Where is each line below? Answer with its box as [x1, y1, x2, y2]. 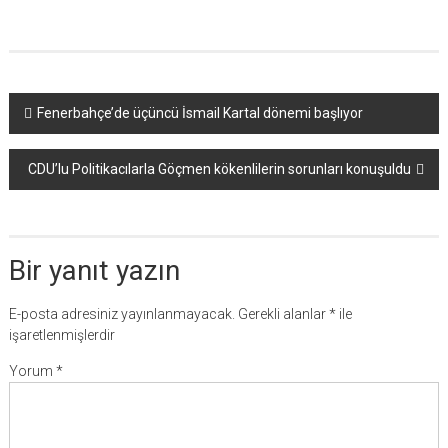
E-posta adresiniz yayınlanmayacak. [8, 306, 235, 323]
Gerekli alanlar [237, 306, 329, 323]
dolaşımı [7, 129, 114, 163]
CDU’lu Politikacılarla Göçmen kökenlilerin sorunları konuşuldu [28, 161, 412, 178]
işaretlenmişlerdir [8, 327, 115, 344]
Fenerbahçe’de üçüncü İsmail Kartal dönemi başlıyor [36, 105, 363, 122]
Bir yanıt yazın [8, 254, 180, 288]
